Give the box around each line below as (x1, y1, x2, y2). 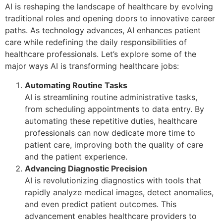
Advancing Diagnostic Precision (25, 163, 147, 173)
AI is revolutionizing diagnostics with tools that (25, 175, 201, 185)
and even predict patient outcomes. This (25, 199, 176, 209)
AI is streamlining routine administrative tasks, (25, 92, 197, 102)
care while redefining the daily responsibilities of (5, 37, 187, 48)
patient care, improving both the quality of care (25, 139, 203, 150)
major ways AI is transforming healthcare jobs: (5, 61, 179, 71)
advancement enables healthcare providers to (25, 211, 197, 221)
